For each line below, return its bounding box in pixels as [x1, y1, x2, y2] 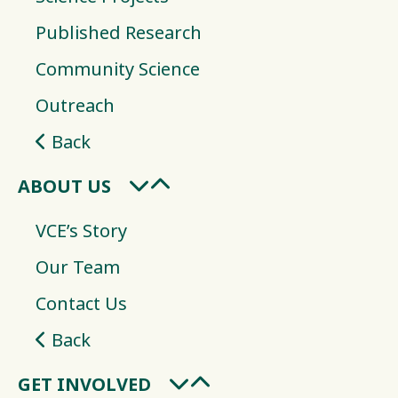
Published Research [36, 20, 202, 46]
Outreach [36, 92, 115, 119]
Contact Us [36, 291, 127, 317]
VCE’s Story [36, 218, 127, 244]
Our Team [36, 254, 120, 281]
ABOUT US [18, 173, 111, 200]
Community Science [36, 56, 200, 83]
